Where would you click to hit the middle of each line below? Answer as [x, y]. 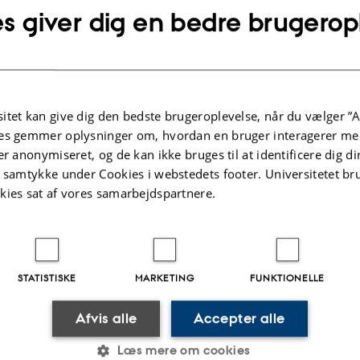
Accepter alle [239, 319]
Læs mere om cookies [184, 350]
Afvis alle [106, 319]
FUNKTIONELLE [288, 278]
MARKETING [164, 278]
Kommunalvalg [297, 55]
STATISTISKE [47, 278]
